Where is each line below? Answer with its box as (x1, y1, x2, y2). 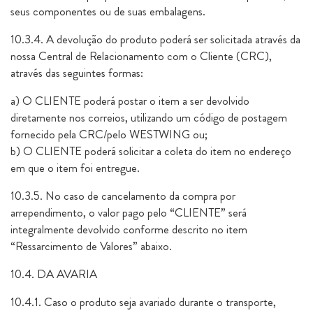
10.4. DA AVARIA (10, 265, 97, 282)
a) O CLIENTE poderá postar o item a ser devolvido (10, 92, 249, 109)
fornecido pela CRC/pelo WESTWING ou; (10, 126, 208, 143)
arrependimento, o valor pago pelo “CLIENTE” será (10, 204, 247, 221)
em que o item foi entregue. (10, 159, 140, 176)
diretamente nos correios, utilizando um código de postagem (10, 109, 287, 126)
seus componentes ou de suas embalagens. (10, 3, 205, 20)
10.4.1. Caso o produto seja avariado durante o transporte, (10, 293, 276, 310)
